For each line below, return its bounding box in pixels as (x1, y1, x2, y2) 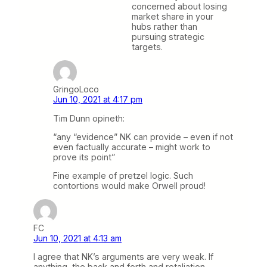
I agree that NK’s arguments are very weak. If (33, 252, 213, 262)
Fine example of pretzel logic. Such (53, 170, 193, 181)
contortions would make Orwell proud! (53, 180, 206, 191)
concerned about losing (132, 1, 227, 12)
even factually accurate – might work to (53, 141, 210, 152)
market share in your (132, 11, 213, 22)
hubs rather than (132, 21, 197, 32)
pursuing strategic (132, 32, 204, 42)
